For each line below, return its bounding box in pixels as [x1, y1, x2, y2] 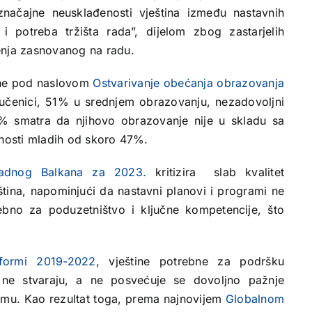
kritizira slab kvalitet [146, 165, 285, 179]
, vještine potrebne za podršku [95, 254, 285, 268]
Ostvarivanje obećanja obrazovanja [93, 76, 285, 90]
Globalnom [225, 292, 285, 306]
